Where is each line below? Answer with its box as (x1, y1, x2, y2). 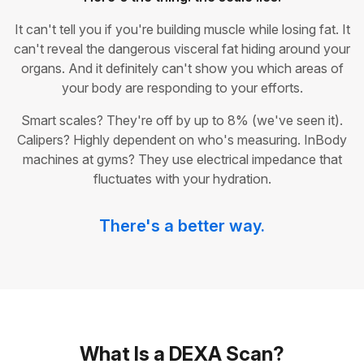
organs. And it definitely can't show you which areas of (20, 60, 344, 77)
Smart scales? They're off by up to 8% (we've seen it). (21, 112, 343, 129)
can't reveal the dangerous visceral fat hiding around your (14, 41, 350, 58)
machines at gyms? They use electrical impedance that (22, 151, 342, 168)
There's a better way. (99, 216, 265, 236)
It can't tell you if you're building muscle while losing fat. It (14, 21, 350, 38)
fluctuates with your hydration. (93, 171, 271, 188)
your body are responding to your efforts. (61, 80, 303, 97)
